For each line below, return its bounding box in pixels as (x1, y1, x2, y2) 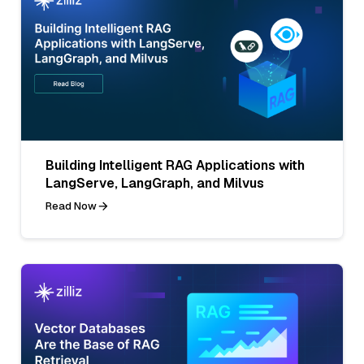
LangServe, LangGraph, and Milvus (45, 174, 264, 192)
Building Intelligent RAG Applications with (45, 156, 305, 174)
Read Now (45, 198, 97, 213)
